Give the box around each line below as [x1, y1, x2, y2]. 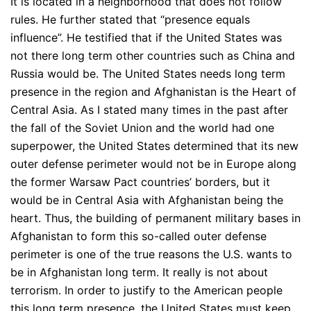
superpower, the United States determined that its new [10, 139, 299, 153]
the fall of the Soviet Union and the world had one [10, 121, 274, 135]
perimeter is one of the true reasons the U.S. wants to [10, 247, 292, 262]
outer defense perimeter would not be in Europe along [10, 157, 296, 171]
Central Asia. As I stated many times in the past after [10, 103, 288, 117]
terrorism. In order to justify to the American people [10, 283, 283, 298]
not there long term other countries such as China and [10, 49, 295, 63]
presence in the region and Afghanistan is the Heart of [10, 85, 296, 99]
